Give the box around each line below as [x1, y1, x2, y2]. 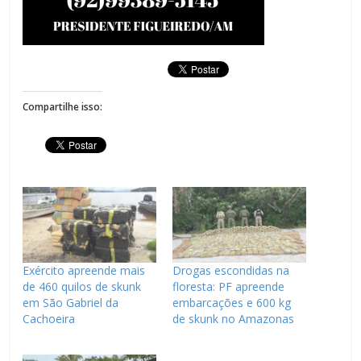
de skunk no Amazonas [172, 311, 294, 327]
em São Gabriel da [23, 295, 119, 311]
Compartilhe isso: [23, 99, 103, 114]
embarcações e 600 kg [172, 295, 291, 311]
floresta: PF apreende [172, 279, 284, 295]
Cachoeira [23, 311, 76, 327]
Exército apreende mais [23, 263, 146, 279]
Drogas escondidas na [172, 263, 289, 279]
